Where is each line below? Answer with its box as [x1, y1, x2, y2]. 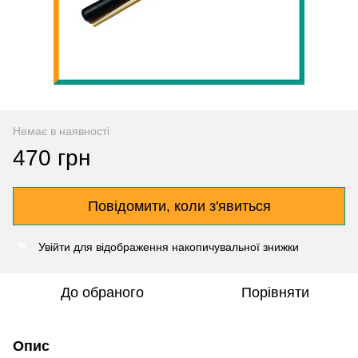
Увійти [38, 240, 70, 253]
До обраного [61, 284, 144, 300]
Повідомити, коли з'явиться [87, 197, 271, 214]
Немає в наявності [13, 124, 109, 137]
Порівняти [241, 284, 309, 300]
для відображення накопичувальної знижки [70, 240, 299, 253]
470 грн [13, 145, 90, 170]
